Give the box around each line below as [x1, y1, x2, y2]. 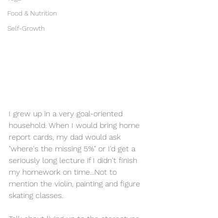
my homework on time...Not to [9, 167, 119, 177]
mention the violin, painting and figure [9, 179, 143, 188]
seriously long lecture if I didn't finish [9, 155, 140, 165]
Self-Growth [7, 24, 45, 32]
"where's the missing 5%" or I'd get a [9, 144, 138, 153]
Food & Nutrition [7, 9, 57, 17]
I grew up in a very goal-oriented [9, 109, 125, 118]
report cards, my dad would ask [9, 132, 123, 142]
